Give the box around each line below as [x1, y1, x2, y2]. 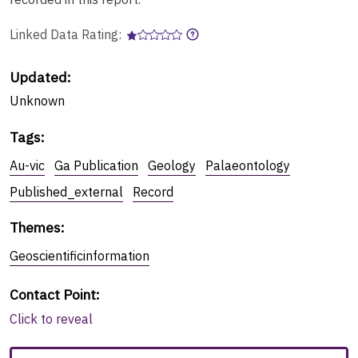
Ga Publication [54, 157, 138, 173]
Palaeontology [205, 157, 290, 173]
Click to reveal [10, 310, 93, 327]
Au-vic [10, 157, 45, 173]
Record [133, 183, 173, 200]
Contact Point [10, 284, 96, 304]
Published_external [10, 183, 123, 200]
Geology [148, 157, 196, 173]
